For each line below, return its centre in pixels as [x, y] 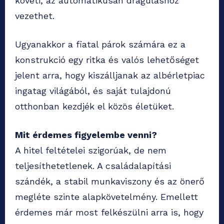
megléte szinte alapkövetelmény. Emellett [106, 197]
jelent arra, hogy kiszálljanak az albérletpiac [110, 75]
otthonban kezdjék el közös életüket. [94, 106]
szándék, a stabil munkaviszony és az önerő [110, 181]
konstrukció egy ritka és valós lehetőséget [107, 60]
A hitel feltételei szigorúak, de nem [91, 150]
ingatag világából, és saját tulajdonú [93, 91]
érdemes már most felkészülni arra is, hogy [109, 212]
